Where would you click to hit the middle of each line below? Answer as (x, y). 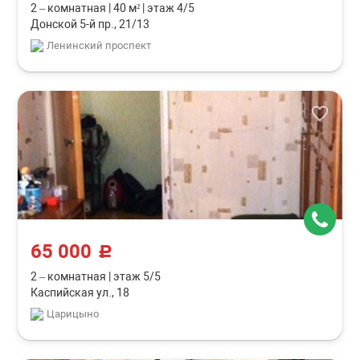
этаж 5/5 (136, 276)
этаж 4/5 (170, 8)
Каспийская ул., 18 (80, 292)
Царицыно (73, 314)
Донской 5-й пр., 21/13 (90, 24)
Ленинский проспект (99, 45)
